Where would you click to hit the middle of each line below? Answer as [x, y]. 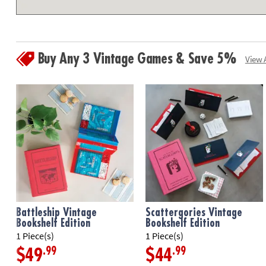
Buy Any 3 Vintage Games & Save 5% [137, 59]
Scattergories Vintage [194, 213]
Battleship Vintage [56, 213]
